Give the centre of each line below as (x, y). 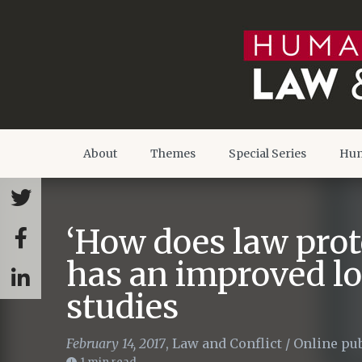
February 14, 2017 (116, 343)
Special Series (267, 154)
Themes (173, 154)
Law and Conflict (227, 343)
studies (122, 307)
